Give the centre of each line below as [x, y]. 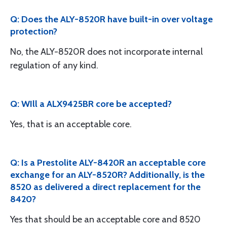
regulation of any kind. [54, 65]
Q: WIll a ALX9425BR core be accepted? [91, 104]
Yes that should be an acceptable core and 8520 [105, 219]
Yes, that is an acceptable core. [71, 124]
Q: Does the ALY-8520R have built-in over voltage [111, 19]
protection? [34, 31]
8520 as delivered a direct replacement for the [105, 187]
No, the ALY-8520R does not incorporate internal [106, 52]
